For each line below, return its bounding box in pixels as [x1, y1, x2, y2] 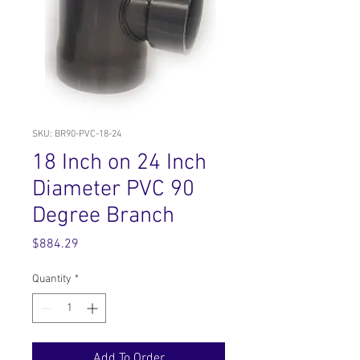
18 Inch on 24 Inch [32, 149, 207, 177]
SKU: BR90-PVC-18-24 [32, 129, 121, 140]
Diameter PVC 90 [32, 176, 194, 203]
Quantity [32, 272, 72, 286]
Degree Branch [32, 202, 174, 230]
